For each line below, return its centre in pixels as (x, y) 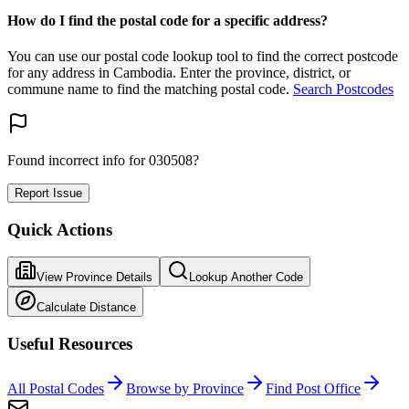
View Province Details (94, 278)
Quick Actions (60, 229)
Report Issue (48, 193)
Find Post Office (313, 388)
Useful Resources (70, 343)
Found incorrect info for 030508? (103, 160)
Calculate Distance (86, 308)
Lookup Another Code (246, 278)
